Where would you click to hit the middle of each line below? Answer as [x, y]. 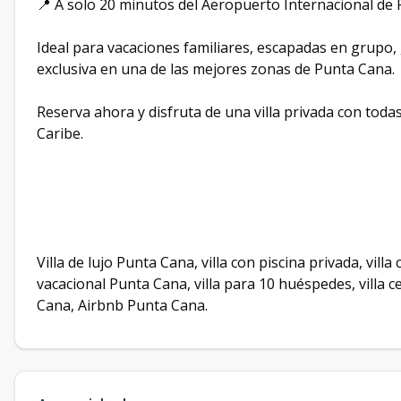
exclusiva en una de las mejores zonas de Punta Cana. [216, 69]
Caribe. [60, 134]
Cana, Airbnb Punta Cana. [122, 306]
